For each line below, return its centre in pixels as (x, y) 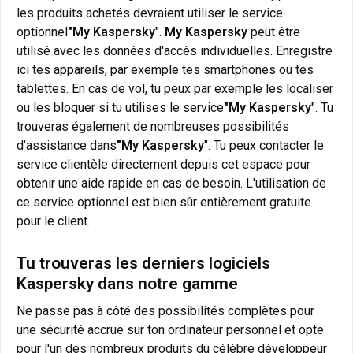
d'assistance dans (67, 146)
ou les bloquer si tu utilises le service (120, 108)
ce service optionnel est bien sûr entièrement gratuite (164, 203)
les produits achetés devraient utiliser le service (150, 13)
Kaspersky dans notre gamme (127, 284)
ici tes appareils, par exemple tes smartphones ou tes (165, 70)
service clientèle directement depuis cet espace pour (163, 165)
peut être (274, 32)
